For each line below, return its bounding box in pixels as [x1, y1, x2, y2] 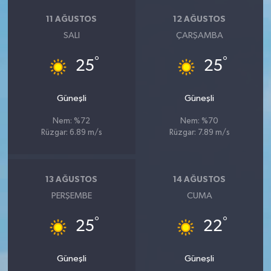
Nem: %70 [180, 117, 219, 126]
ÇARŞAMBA [175, 31, 223, 41]
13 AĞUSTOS [45, 175, 98, 184]
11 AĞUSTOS [46, 15, 97, 24]
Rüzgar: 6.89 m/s [41, 129, 102, 137]
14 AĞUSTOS [173, 175, 226, 184]
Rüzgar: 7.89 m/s [169, 129, 230, 137]
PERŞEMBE [51, 191, 92, 201]
